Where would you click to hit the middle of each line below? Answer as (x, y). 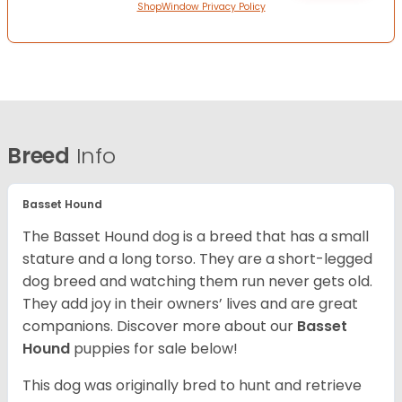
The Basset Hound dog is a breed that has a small (196, 237)
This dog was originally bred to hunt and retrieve (192, 386)
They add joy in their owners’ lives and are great (190, 304)
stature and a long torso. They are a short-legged (197, 259)
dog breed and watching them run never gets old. (197, 282)
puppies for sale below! (156, 349)
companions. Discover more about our (160, 327)
